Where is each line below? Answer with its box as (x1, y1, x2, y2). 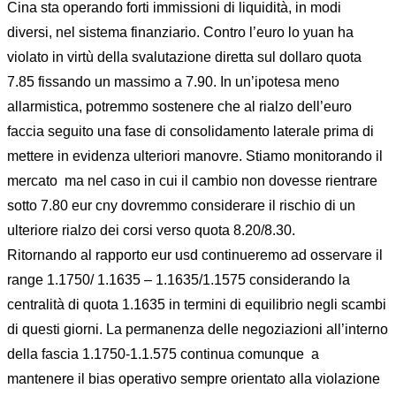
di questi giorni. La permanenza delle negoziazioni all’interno (7, 322, 388, 337)
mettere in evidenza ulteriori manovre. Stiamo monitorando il (7, 148, 383, 164)
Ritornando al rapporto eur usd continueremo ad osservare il (7, 247, 383, 263)
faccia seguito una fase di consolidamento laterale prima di (7, 124, 374, 139)
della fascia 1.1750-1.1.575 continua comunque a (7, 346, 319, 362)
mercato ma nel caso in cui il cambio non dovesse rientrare (7, 173, 377, 188)
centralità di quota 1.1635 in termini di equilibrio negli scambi (7, 297, 386, 312)
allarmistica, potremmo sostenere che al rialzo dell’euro (7, 99, 352, 114)
